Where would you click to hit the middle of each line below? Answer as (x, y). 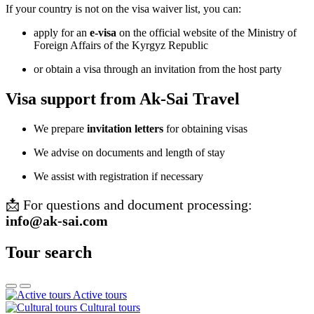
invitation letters (125, 129)
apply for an (62, 33)
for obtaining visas (205, 129)
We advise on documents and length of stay (129, 153)
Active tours (100, 294)
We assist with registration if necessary (118, 177)
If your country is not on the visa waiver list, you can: (123, 9)
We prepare (60, 129)
